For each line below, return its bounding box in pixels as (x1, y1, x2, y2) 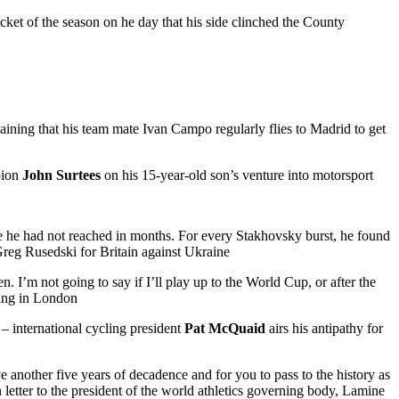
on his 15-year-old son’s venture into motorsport (101, 167, 373, 183)
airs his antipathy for (265, 320, 383, 336)
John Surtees (22, 167, 101, 183)
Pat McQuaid (184, 320, 265, 336)
